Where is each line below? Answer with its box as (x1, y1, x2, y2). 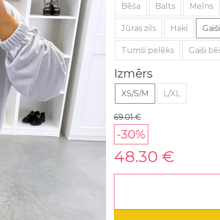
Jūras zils (121, 24, 156, 33)
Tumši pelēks (121, 46, 174, 55)
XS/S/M (121, 89, 149, 98)
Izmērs (114, 66, 153, 81)
